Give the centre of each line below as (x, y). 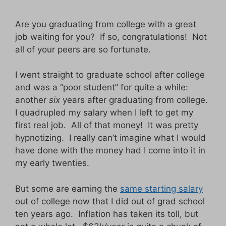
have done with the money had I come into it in (110, 151)
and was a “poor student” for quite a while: (102, 88)
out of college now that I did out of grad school (110, 201)
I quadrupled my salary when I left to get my (104, 113)
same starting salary (161, 188)
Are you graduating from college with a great (106, 24)
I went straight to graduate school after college (110, 75)
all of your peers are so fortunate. (83, 49)
